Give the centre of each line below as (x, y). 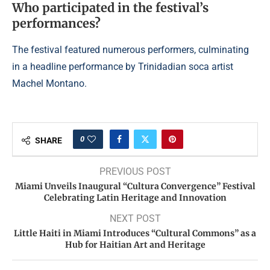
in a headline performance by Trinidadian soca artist (123, 67)
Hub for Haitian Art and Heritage (135, 245)
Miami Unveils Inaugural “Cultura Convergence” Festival (135, 187)
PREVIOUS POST (135, 172)
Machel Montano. (49, 84)
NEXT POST (135, 219)
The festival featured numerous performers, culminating (130, 50)
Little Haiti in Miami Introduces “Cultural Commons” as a (135, 234)
